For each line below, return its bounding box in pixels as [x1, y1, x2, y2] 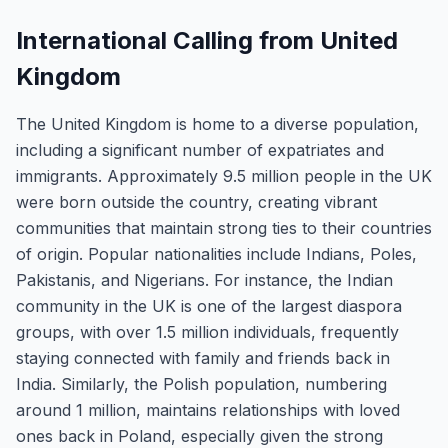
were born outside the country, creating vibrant [16, 192, 377, 212]
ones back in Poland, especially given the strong [16, 426, 383, 446]
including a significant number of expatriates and [16, 140, 384, 160]
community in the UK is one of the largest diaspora [16, 296, 402, 316]
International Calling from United [16, 26, 398, 55]
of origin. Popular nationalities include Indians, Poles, [16, 244, 417, 264]
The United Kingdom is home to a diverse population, [16, 114, 419, 134]
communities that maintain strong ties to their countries [16, 218, 432, 238]
